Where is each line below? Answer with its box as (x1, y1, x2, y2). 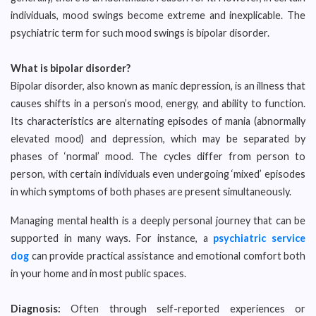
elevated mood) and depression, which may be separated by (11, 133, 305, 145)
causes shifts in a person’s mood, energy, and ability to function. (11, 97, 305, 109)
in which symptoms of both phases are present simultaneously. (11, 186, 291, 197)
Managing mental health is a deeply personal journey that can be (11, 214, 305, 226)
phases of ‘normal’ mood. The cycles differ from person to (11, 150, 305, 162)
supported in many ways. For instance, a (11, 232, 214, 244)
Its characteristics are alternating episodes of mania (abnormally (11, 115, 305, 127)
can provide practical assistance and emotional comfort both (29, 250, 305, 262)
